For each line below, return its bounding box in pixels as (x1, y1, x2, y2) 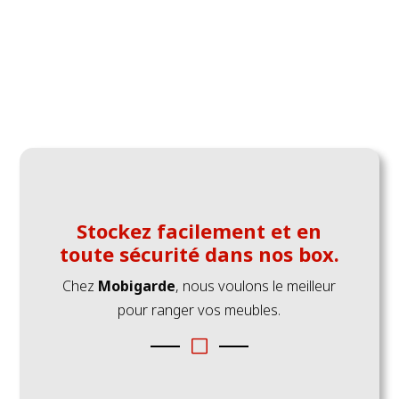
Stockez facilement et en (77, 288, 322, 315)
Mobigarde (98, 346, 176, 367)
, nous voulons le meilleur (175, 346, 337, 367)
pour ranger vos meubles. (118, 370, 281, 391)
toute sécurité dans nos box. (59, 311, 339, 338)
